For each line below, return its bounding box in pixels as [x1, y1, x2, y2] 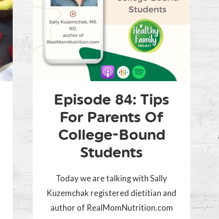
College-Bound [58, 126, 165, 144]
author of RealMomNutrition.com [50, 202, 173, 213]
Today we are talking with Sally [56, 173, 167, 184]
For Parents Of [60, 108, 163, 127]
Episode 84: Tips [54, 90, 169, 109]
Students [80, 143, 143, 162]
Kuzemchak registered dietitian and [46, 188, 176, 198]
